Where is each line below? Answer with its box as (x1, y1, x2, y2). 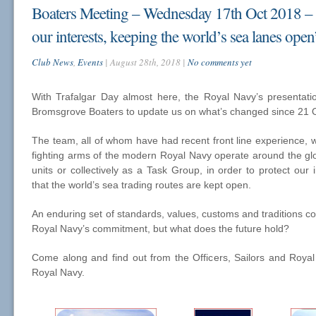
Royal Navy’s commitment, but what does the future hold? (32, 222, 289, 234)
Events (78, 55, 103, 68)
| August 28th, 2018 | (103, 55, 188, 68)
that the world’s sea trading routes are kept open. (32, 178, 251, 190)
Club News (32, 55, 73, 68)
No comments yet (188, 55, 252, 68)
